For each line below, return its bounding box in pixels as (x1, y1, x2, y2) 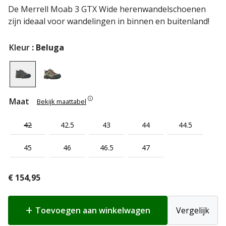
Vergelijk (176, 204, 209, 216)
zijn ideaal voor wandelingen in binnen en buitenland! (8, 15, 209, 27)
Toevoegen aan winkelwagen (35, 204, 150, 216)
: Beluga (32, 41, 64, 53)
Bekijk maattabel (37, 96, 86, 106)
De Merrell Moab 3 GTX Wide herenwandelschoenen (8, 3, 206, 15)
